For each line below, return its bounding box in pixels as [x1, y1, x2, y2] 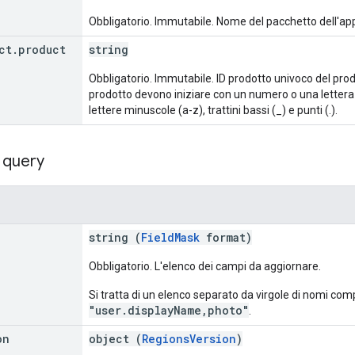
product [18, 41, 66, 57]
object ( [89, 330, 142, 346]
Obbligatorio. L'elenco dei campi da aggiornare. [89, 259, 321, 273]
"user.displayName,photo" [89, 302, 249, 318]
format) [200, 229, 252, 245]
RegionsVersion [142, 330, 236, 346]
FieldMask [141, 229, 200, 245]
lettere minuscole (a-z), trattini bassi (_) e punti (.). [89, 103, 338, 116]
